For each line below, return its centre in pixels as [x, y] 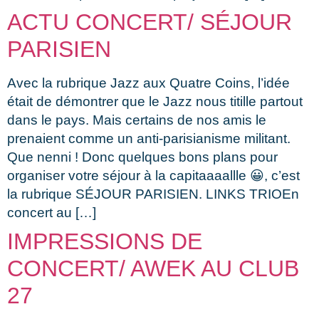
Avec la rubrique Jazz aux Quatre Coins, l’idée [148, 83]
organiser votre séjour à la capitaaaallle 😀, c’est [153, 175]
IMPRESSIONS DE [105, 241]
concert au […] [52, 212]
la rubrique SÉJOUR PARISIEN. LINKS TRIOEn [153, 194]
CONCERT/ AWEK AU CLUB [153, 268]
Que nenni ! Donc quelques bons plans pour [142, 157]
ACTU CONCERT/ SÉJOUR [150, 22]
